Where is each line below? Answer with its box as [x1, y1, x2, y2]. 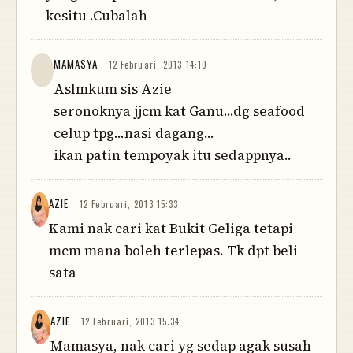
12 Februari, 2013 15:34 [80, 315, 180, 329]
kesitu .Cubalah [46, 6, 148, 26]
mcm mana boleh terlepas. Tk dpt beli [48, 241, 298, 261]
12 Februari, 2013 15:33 [80, 198, 179, 211]
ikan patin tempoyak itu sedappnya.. [53, 146, 292, 165]
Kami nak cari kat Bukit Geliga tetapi [48, 219, 293, 239]
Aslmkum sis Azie [53, 80, 172, 99]
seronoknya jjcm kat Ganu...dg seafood [53, 102, 305, 121]
